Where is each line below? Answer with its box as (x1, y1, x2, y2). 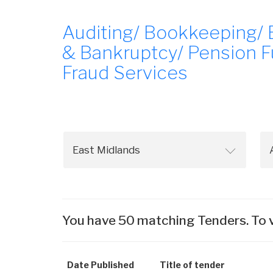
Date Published (67, 260, 134, 270)
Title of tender (160, 260, 225, 270)
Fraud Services (62, 62, 188, 83)
